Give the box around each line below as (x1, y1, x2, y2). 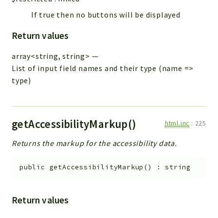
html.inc (164, 119, 190, 127)
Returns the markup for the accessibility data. (12, 138, 177, 148)
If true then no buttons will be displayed (31, 9, 181, 19)
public (19, 163, 45, 172)
